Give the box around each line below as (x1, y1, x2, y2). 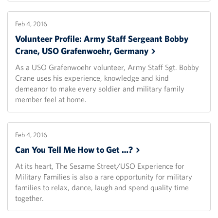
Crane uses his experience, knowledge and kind (15, 73, 169, 83)
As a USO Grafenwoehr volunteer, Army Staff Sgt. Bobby (15, 62, 199, 73)
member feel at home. (15, 94, 87, 105)
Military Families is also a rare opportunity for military (15, 172, 192, 182)
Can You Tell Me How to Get (15, 144, 122, 156)
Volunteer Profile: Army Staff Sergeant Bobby (15, 33, 188, 45)
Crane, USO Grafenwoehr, (15, 45, 114, 57)
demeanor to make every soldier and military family (15, 84, 184, 94)
